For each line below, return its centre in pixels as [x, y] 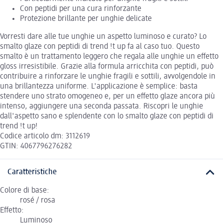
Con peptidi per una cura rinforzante [81, 9]
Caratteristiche [32, 172]
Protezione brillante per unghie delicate [86, 19]
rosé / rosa [38, 200]
